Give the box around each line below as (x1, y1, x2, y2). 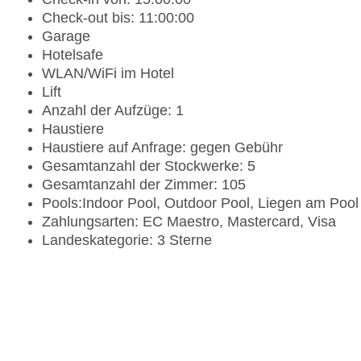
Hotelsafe (42, 47, 103, 64)
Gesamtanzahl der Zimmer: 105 (42, 176, 246, 193)
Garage (42, 28, 90, 45)
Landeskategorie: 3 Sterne (42, 232, 212, 249)
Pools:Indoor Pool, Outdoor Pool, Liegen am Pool (42, 195, 359, 212)
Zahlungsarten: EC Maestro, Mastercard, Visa (42, 214, 336, 230)
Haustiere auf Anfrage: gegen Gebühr (42, 139, 283, 156)
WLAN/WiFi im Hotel (42, 65, 174, 82)
